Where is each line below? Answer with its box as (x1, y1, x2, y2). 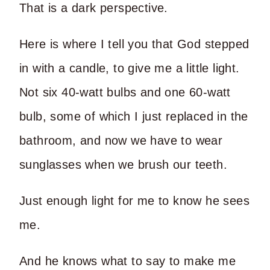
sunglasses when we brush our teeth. (19, 157, 227, 171)
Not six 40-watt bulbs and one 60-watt (19, 85, 231, 99)
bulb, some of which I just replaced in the (19, 109, 248, 123)
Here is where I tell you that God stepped (19, 37, 250, 51)
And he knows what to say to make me (19, 254, 236, 268)
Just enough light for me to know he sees (19, 193, 250, 207)
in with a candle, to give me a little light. (19, 61, 240, 75)
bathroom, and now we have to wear (19, 133, 223, 147)
